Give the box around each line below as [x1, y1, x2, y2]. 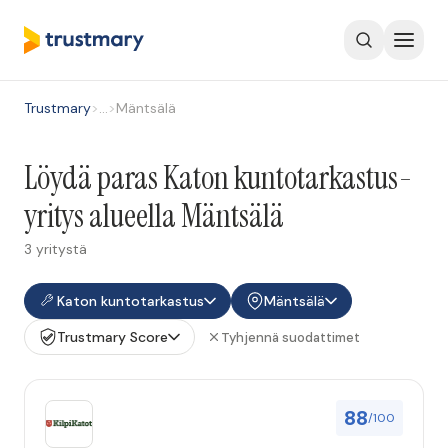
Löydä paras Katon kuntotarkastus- [24, 157, 413, 199]
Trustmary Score [57, 328, 168, 346]
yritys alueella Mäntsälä [24, 195, 284, 237]
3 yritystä [24, 240, 87, 258]
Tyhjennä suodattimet [221, 328, 360, 346]
